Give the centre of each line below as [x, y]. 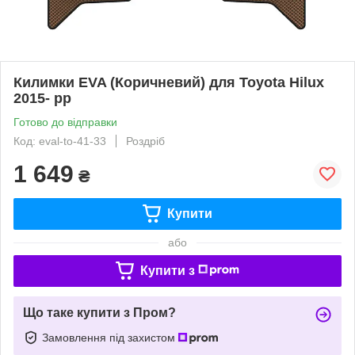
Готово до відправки [65, 122]
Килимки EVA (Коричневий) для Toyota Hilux [169, 82]
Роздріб [145, 141]
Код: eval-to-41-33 [60, 141]
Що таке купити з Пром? [99, 312]
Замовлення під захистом [110, 337]
